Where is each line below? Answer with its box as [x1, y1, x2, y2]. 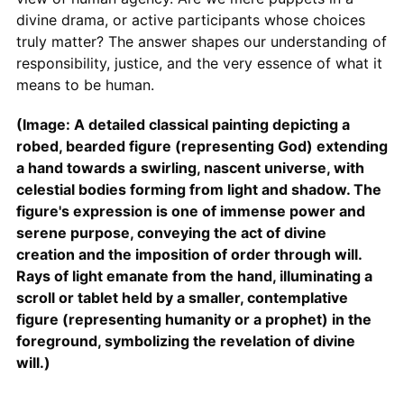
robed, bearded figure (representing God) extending [15, 137, 388, 156]
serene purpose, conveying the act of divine [15, 224, 326, 243]
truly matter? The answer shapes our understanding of [15, 32, 387, 51]
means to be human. [15, 76, 154, 95]
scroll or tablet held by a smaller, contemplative [15, 289, 348, 308]
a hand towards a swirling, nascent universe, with [15, 159, 364, 178]
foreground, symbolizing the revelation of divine [15, 332, 355, 351]
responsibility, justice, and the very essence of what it [15, 54, 382, 73]
